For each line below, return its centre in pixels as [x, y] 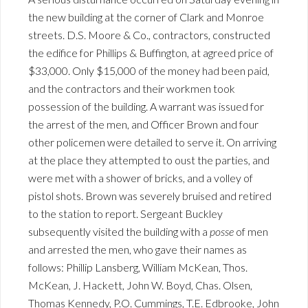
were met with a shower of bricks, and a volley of [141, 178]
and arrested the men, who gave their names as [137, 249]
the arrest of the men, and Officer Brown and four [143, 124]
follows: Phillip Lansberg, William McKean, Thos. [138, 267]
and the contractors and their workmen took [132, 88]
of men [251, 231]
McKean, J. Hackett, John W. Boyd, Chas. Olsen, [140, 285]
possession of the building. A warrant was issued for [146, 106]
